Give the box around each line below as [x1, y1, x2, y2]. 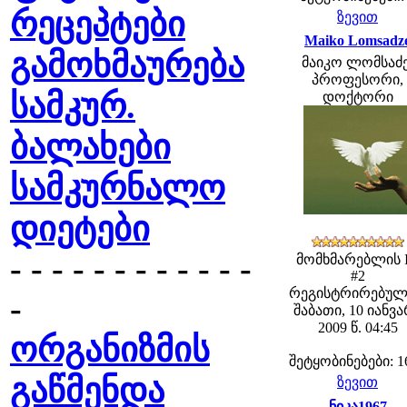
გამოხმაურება [10, 46, 244, 84]
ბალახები [10, 128, 171, 166]
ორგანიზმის [10, 331, 210, 369]
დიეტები [10, 210, 150, 248]
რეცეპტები [10, 5, 185, 44]
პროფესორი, [312, 72, 403, 87]
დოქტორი [322, 89, 393, 104]
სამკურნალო [10, 169, 225, 207]
